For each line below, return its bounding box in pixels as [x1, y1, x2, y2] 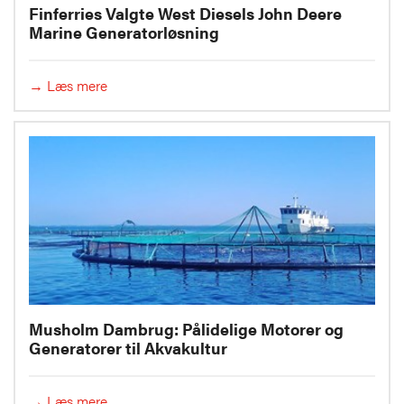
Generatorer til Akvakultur [29, 335, 227, 359]
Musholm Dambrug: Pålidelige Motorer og [29, 317, 344, 340]
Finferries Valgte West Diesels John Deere [29, 2, 342, 25]
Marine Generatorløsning [29, 21, 219, 44]
